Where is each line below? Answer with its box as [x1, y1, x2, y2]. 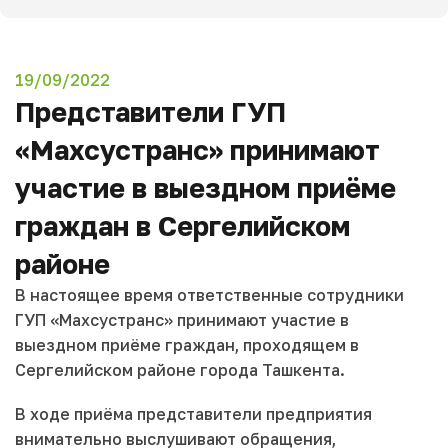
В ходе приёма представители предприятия [15, 403, 372, 424]
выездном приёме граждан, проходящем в [15, 335, 359, 356]
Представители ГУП [15, 96, 286, 129]
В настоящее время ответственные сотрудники [15, 285, 404, 306]
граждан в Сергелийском [15, 210, 350, 243]
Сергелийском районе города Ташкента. [15, 360, 345, 381]
